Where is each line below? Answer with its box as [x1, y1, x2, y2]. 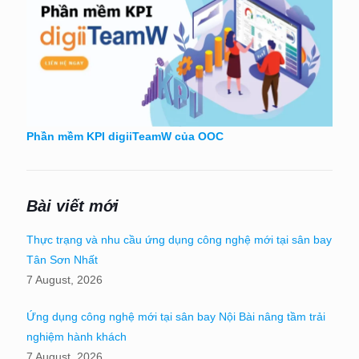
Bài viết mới [26, 196, 119, 215]
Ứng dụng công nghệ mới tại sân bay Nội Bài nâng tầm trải [26, 309, 325, 323]
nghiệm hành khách [26, 329, 127, 343]
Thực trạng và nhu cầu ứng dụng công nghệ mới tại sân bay [26, 232, 332, 246]
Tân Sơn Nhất [26, 252, 98, 266]
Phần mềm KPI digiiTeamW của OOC [26, 129, 224, 143]
